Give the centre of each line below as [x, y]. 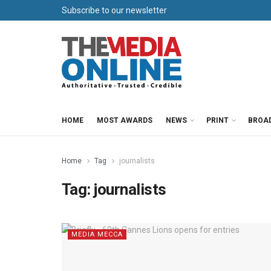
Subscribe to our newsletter [114, 10]
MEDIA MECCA [97, 234]
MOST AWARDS [125, 120]
